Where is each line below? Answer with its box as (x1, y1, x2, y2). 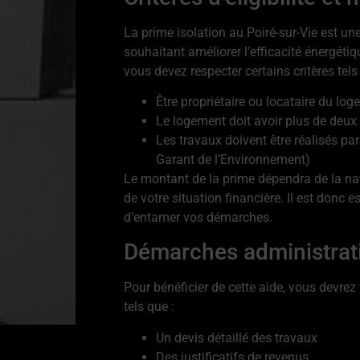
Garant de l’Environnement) (156, 152, 310, 168)
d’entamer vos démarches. (124, 210, 272, 226)
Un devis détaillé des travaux (156, 329, 317, 346)
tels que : (124, 299, 174, 315)
